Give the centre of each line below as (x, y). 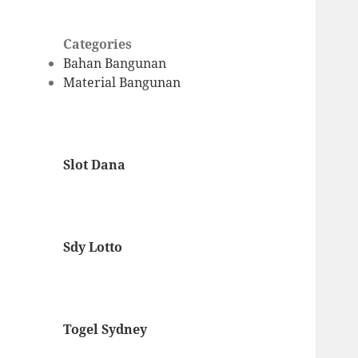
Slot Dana (95, 165)
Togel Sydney (105, 330)
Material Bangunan (122, 83)
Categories (98, 44)
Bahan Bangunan (115, 64)
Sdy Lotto (93, 247)
